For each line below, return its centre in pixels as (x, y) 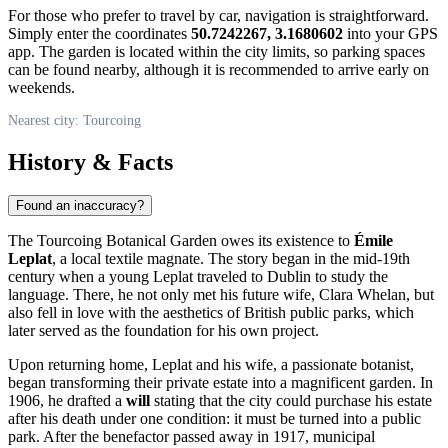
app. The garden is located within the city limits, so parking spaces (216, 51)
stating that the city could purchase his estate (291, 401)
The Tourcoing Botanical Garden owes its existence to (181, 241)
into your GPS (390, 33)
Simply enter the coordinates (99, 33)
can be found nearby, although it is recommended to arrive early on (218, 69)
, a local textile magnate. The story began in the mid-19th (231, 259)
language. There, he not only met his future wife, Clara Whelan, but (221, 295)
